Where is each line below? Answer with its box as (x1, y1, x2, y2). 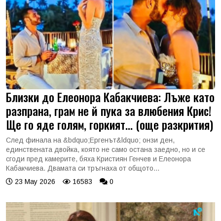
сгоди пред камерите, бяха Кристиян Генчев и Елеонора (6, 154, 191, 163)
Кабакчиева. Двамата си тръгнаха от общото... (6, 164, 159, 172)
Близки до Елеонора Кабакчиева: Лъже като (6, 88, 215, 106)
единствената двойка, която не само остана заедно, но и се (6, 145, 205, 153)
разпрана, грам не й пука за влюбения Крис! (6, 102, 211, 119)
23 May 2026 (13, 177, 55, 185)
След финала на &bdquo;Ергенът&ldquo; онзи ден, (6, 136, 175, 144)
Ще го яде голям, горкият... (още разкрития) (6, 115, 213, 133)
